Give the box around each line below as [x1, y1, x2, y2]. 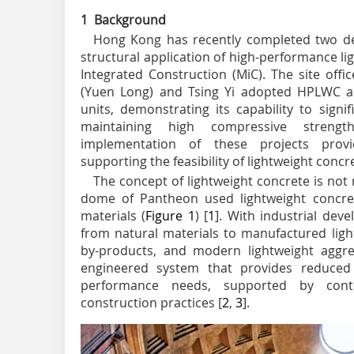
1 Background [81, 11, 166, 28]
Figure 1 [145, 207, 195, 225]
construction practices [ [81, 294, 222, 312]
